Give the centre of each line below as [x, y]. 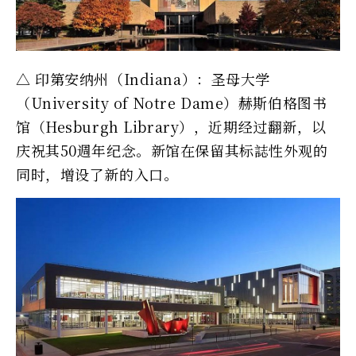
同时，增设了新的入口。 [97, 174]
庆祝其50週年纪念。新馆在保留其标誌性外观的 [172, 150]
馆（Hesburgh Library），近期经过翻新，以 [171, 126]
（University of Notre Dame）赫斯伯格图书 [172, 102]
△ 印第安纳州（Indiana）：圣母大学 [143, 78]
